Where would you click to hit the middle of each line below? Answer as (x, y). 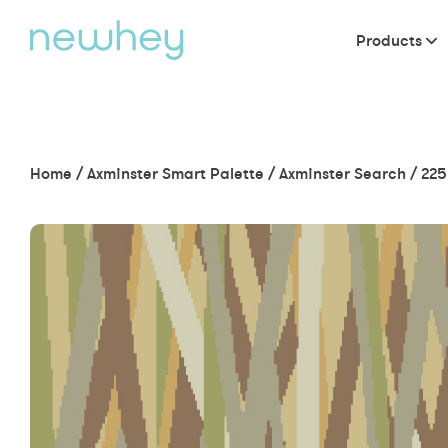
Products (389, 40)
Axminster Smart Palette (175, 173)
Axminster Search (342, 173)
